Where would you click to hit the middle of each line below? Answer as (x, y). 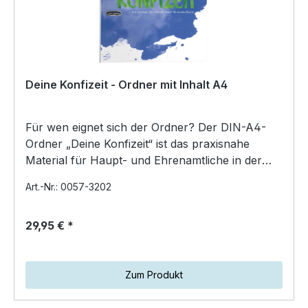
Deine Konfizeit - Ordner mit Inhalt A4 (126, 84)
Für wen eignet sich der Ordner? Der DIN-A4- (146, 127)
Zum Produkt (154, 274)
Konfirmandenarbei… (80, 176)
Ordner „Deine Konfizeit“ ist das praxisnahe (137, 143)
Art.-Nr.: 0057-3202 (68, 186)
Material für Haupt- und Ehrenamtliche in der (144, 160)
